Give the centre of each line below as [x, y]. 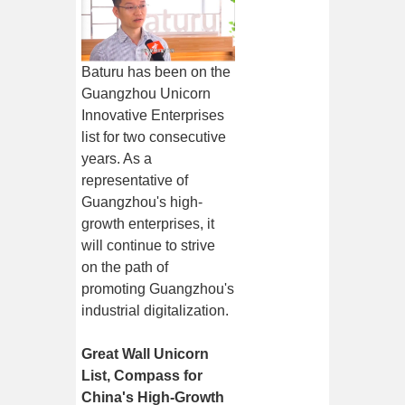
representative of [135, 181]
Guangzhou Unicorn [146, 94]
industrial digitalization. [155, 311]
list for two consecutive [154, 137]
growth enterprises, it [148, 224]
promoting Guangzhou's [158, 289]
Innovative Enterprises [153, 116]
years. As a [117, 159]
